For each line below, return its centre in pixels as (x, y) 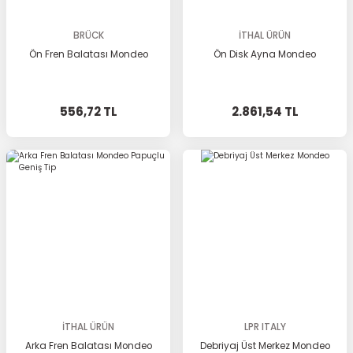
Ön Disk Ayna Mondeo (265, 54)
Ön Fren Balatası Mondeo (88, 54)
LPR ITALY (265, 327)
